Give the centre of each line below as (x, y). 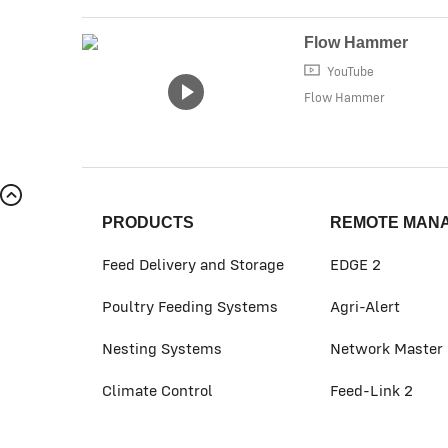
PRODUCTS (148, 222)
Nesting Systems (162, 348)
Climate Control (157, 390)
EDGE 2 (355, 264)
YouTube (348, 71)
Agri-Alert (365, 306)
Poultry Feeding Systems (190, 306)
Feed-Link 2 (371, 390)
